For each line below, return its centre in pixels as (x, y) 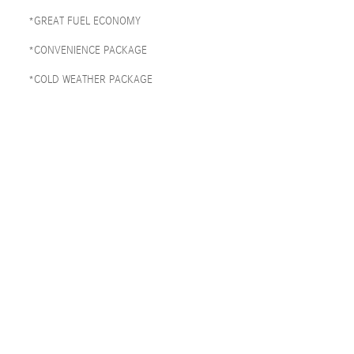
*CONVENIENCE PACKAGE (88, 51)
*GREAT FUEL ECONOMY (85, 21)
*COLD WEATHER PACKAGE (90, 80)
